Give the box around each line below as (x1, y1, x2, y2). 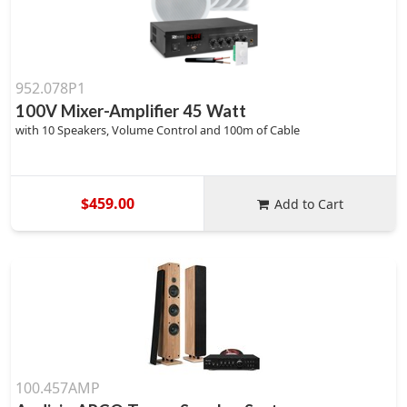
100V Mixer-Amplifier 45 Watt (15, 101, 246, 121)
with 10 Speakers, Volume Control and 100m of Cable (15, 122, 300, 138)
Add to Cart (274, 194, 344, 213)
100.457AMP (15, 378, 100, 398)
